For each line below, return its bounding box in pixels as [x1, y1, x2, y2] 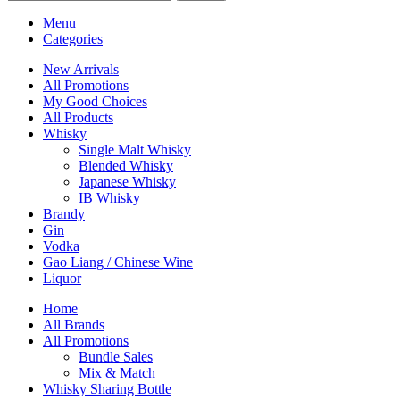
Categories [43, 30, 103, 46]
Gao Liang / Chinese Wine [43, 254, 193, 270]
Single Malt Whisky [79, 141, 191, 157]
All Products [43, 109, 113, 125]
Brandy [43, 205, 85, 221]
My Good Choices [43, 93, 147, 109]
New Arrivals [43, 61, 119, 77]
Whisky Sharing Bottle [43, 380, 171, 396]
